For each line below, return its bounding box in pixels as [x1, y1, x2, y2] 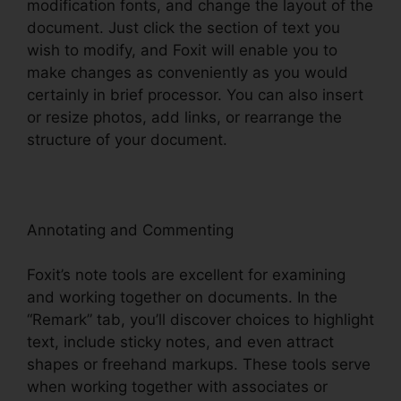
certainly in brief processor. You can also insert [27, 85, 363, 104]
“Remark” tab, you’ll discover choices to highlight [27, 311, 374, 329]
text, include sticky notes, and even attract [27, 333, 334, 352]
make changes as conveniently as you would [27, 63, 348, 81]
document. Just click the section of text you [27, 18, 340, 37]
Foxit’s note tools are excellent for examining [27, 266, 346, 285]
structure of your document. [27, 130, 227, 149]
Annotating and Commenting [27, 220, 234, 239]
